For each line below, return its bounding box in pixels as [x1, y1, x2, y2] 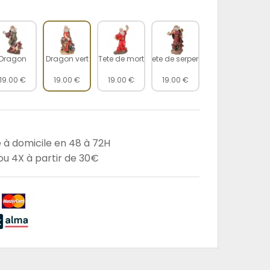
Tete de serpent [148, 54, 203, 64]
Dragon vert [45, 54, 89, 64]
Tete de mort [98, 54, 144, 64]
